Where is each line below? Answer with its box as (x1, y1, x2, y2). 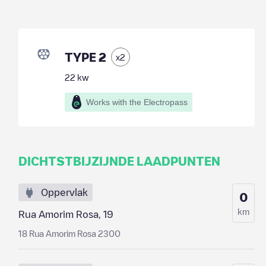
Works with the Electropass (85, 97, 188, 107)
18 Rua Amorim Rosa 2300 (18, 229, 121, 237)
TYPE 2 (64, 51, 106, 63)
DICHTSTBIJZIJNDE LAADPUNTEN (18, 155, 220, 167)
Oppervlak (40, 188, 88, 197)
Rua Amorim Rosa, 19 (18, 210, 113, 219)
